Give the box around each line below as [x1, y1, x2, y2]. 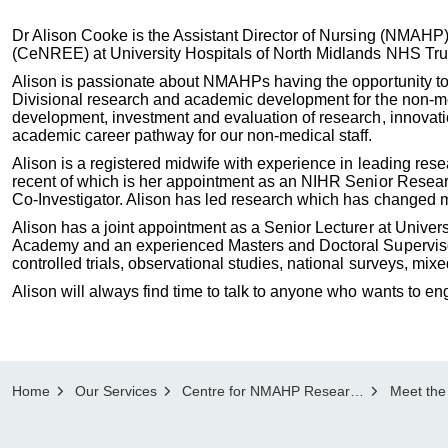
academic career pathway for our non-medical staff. [12, 127, 377, 144]
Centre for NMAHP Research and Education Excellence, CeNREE [182, 383, 350, 399]
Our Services [75, 383, 157, 399]
